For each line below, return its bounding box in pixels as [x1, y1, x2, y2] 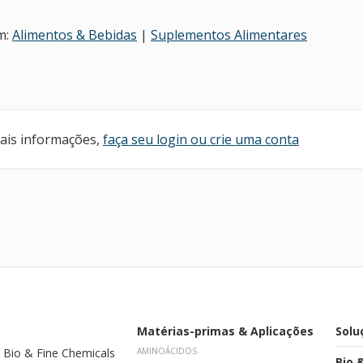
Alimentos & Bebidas [12, 26, 137, 44]
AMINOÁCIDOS [137, 345, 197, 357]
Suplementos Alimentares [151, 26, 307, 44]
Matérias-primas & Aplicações [137, 323, 314, 339]
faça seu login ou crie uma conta [103, 130, 299, 148]
